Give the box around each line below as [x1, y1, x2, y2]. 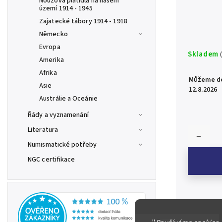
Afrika [39, 68, 57, 78]
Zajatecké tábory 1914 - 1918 [39, 16, 127, 26]
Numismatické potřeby [28, 140, 97, 150]
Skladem [188, 49, 219, 60]
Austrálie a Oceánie [39, 94, 98, 104]
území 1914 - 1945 [39, 3, 93, 13]
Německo [39, 29, 68, 39]
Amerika [39, 55, 64, 65]
